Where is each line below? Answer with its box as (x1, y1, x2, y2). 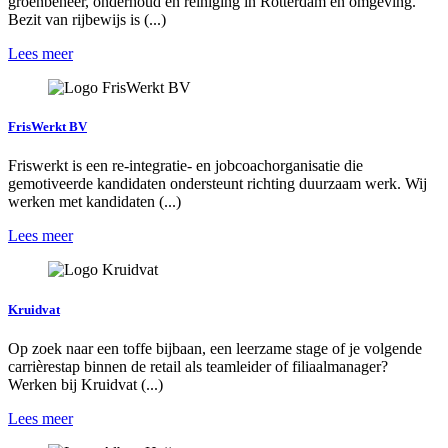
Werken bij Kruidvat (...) (8, 375, 163, 393)
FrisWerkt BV (8, 119, 87, 135)
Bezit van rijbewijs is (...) (8, 11, 166, 29)
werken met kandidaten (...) (8, 193, 181, 211)
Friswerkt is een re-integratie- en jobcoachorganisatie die (8, 157, 363, 175)
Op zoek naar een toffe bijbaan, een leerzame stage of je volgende (8, 339, 422, 357)
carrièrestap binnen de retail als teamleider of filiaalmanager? (8, 357, 388, 375)
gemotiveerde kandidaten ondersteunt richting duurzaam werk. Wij (8, 175, 427, 193)
